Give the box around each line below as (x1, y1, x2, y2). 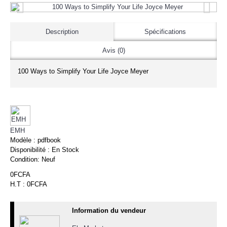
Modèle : (10, 136, 37, 144)
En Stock (52, 146, 79, 154)
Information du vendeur (72, 207, 146, 214)
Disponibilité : (10, 146, 52, 154)
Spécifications (144, 28, 186, 35)
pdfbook (37, 136, 61, 144)
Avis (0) (102, 47, 125, 54)
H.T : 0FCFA (10, 180, 47, 188)
